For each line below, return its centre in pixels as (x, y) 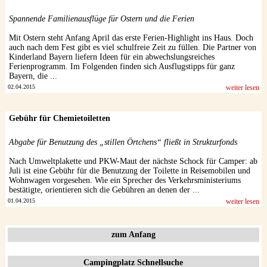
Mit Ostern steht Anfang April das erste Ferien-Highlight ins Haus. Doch (131, 38)
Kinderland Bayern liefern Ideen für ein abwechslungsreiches (111, 57)
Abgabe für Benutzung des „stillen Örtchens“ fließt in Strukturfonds (123, 142)
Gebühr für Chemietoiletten (59, 119)
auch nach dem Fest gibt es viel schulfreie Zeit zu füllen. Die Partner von (132, 48)
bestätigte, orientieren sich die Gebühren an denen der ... (104, 190)
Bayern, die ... (33, 76)
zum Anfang (133, 235)
